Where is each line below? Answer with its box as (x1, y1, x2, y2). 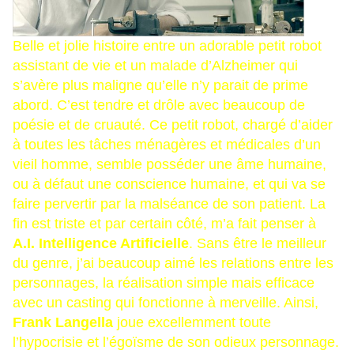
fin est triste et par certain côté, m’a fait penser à (13, 216, 316, 232)
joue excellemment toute (113, 314, 271, 331)
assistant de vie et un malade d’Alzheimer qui (13, 58, 298, 74)
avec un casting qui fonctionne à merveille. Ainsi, (13, 295, 318, 311)
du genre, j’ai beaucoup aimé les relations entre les (13, 255, 333, 272)
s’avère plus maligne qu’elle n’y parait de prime (13, 77, 308, 94)
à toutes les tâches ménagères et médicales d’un (13, 137, 321, 153)
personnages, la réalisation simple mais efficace (13, 275, 314, 292)
